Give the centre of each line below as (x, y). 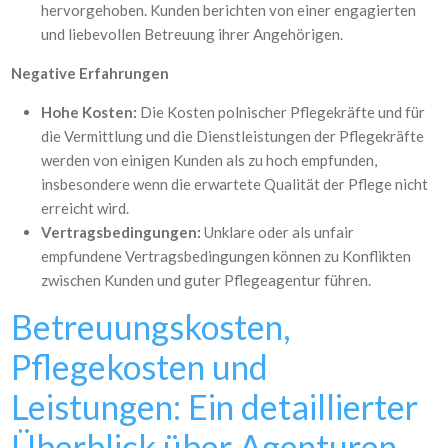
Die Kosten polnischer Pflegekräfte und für (281, 112)
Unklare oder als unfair (278, 232)
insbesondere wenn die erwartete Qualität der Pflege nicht (235, 184)
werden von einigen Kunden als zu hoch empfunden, (209, 160)
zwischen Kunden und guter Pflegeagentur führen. (206, 280)
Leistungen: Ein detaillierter (215, 406)
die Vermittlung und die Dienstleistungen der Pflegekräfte (233, 136)
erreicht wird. (85, 208)
